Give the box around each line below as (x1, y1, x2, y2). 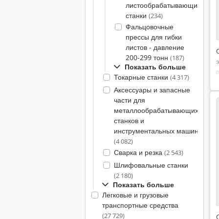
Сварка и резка (113, 148, 164, 157)
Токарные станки (113, 72, 170, 82)
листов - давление (125, 43, 184, 52)
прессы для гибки (125, 32, 182, 42)
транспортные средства (102, 200, 178, 210)
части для (113, 95, 145, 105)
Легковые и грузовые (102, 190, 169, 199)
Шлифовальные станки (113, 160, 188, 170)
